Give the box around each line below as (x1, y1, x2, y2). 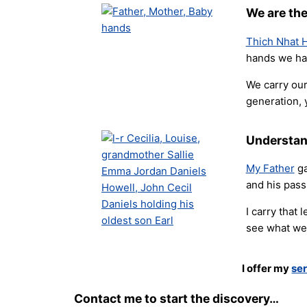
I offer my (242, 262, 292, 275)
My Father (245, 162, 295, 175)
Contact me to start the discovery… (74, 291, 280, 306)
